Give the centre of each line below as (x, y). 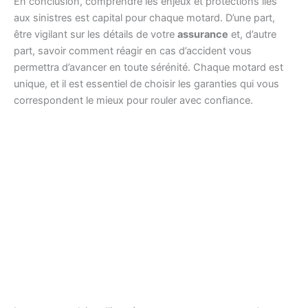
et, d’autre (252, 35)
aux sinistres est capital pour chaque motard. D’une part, (144, 18)
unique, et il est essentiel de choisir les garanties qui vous (146, 84)
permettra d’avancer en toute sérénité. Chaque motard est (148, 68)
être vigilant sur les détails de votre (96, 35)
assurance (203, 35)
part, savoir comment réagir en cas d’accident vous (133, 51)
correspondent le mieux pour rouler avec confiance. (133, 101)
